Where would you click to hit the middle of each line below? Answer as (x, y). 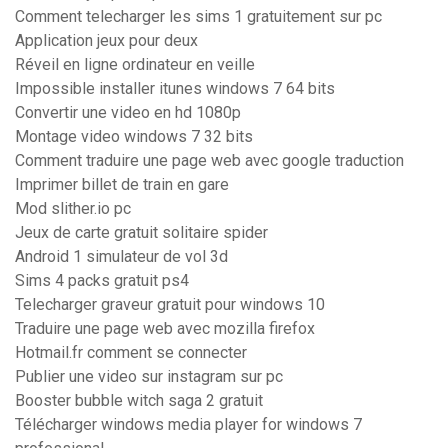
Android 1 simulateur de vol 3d (121, 257)
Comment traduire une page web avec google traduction (209, 161)
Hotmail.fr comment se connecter (131, 353)
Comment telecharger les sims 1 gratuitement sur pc (198, 17)
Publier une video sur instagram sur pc (149, 377)
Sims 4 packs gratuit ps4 (102, 281)
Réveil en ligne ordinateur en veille (135, 65)
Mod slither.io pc (73, 209)
